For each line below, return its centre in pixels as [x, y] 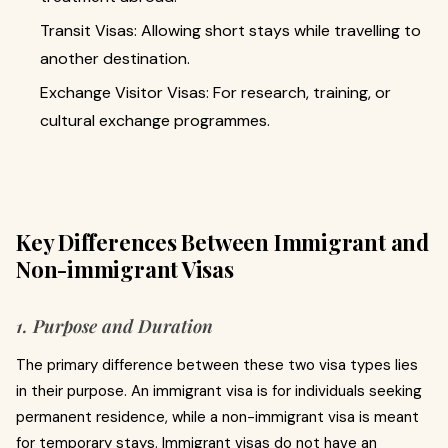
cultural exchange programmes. [155, 120]
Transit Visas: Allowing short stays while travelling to [230, 30]
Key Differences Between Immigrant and [222, 242]
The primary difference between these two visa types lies [217, 365]
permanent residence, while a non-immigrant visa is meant [217, 417]
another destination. [115, 58]
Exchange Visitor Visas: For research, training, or [215, 92]
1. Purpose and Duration [114, 326]
